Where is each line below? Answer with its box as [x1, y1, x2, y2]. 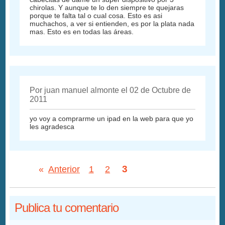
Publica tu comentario [15, 201, 119, 215]
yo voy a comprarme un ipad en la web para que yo [30, 115, 194, 123]
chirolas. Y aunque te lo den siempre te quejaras [30, 4, 184, 12]
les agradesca [30, 123, 75, 131]
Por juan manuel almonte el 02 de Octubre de [30, 86, 191, 95]
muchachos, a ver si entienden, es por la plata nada [30, 20, 195, 28]
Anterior [48, 164, 80, 175]
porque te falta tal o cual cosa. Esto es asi [30, 12, 163, 20]
